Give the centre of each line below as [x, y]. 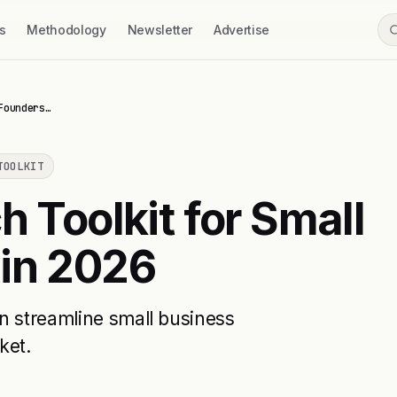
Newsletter [160, 30]
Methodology [66, 30]
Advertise [241, 30]
